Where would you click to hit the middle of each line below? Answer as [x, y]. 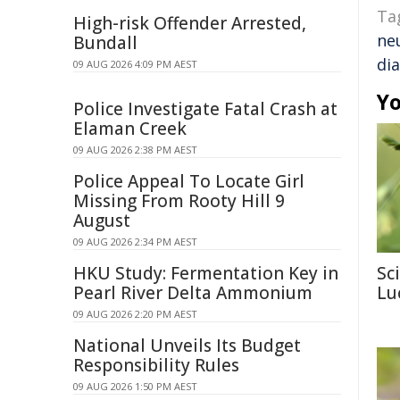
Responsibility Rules [156, 365]
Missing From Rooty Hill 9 [179, 201]
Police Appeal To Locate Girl [189, 181]
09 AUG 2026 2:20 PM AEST [135, 314]
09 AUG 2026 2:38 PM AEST [135, 150]
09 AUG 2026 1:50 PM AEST [135, 386]
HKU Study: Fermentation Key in [206, 273]
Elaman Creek [130, 129]
